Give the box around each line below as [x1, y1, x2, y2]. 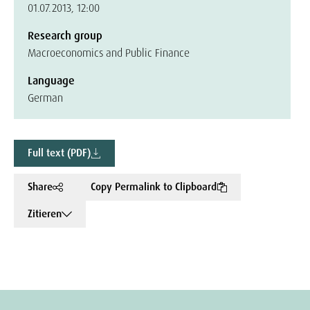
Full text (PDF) [28, 146, 91, 160]
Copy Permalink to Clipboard [91, 180, 217, 194]
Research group [28, 28, 102, 43]
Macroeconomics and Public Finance [28, 46, 190, 60]
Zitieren [28, 207, 62, 221]
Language [28, 73, 75, 88]
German [28, 91, 63, 105]
